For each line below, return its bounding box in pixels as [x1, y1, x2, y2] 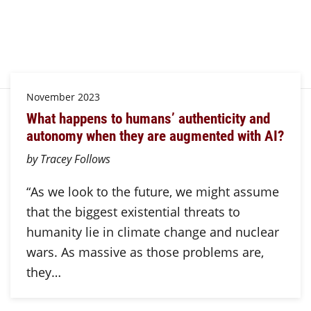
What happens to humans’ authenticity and [26, 108, 270, 128]
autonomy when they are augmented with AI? [26, 126, 284, 146]
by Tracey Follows [26, 151, 110, 166]
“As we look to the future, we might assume [26, 183, 279, 200]
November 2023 [26, 90, 100, 103]
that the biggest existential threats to [26, 203, 240, 220]
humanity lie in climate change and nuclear [26, 223, 279, 240]
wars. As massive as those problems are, [26, 243, 264, 260]
